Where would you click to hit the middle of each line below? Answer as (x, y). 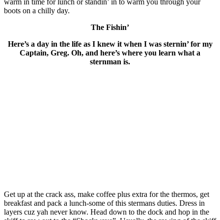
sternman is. (110, 61)
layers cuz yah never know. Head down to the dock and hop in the (107, 212)
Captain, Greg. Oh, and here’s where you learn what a (110, 53)
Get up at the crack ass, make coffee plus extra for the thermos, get (107, 194)
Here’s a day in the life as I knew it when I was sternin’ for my (110, 44)
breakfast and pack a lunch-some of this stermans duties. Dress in (104, 203)
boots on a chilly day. (37, 10)
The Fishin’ (110, 27)
